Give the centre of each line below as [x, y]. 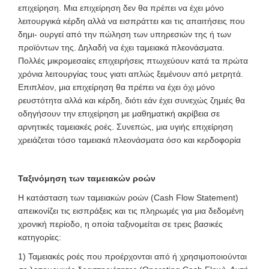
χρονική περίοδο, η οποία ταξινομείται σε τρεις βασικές [120, 224]
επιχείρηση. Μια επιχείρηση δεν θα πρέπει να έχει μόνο [121, 8]
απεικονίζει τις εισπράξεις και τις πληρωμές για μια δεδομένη [131, 210]
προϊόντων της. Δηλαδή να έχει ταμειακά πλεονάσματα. [121, 47]
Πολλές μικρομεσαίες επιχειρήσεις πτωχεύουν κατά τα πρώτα [133, 60]
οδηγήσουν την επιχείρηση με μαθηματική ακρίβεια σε [119, 113]
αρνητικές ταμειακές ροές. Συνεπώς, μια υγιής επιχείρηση [125, 126]
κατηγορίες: [40, 237]
